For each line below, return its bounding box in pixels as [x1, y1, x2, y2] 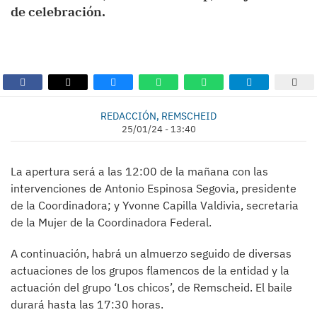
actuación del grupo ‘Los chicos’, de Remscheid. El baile [11, 280, 292, 294]
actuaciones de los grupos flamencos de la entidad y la [11, 263, 289, 277]
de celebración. [11, 4, 105, 20]
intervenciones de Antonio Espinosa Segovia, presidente [11, 181, 296, 195]
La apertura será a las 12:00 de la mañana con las [11, 164, 268, 178]
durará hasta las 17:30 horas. [11, 297, 163, 311]
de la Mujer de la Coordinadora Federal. [11, 215, 212, 229]
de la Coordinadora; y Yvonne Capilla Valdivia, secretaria [11, 198, 299, 212]
